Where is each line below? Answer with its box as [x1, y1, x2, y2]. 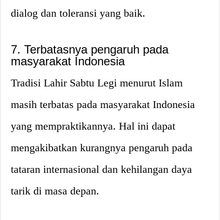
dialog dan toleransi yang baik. [11, 6, 146, 19]
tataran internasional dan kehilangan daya [11, 163, 192, 175]
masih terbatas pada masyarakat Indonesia [11, 98, 195, 110]
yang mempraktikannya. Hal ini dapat [11, 119, 176, 132]
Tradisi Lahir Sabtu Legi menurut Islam [11, 76, 183, 89]
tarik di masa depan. [11, 184, 100, 197]
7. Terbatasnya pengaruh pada [11, 42, 169, 56]
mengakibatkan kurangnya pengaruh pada [11, 141, 193, 154]
